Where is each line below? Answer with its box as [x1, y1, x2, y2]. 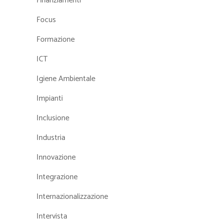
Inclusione [36, 111, 69, 125]
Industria [36, 131, 65, 144]
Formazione [36, 33, 75, 46]
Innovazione [36, 151, 76, 164]
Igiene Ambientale [36, 72, 95, 85]
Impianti [36, 92, 63, 105]
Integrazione [36, 170, 78, 184]
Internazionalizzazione [36, 190, 108, 203]
